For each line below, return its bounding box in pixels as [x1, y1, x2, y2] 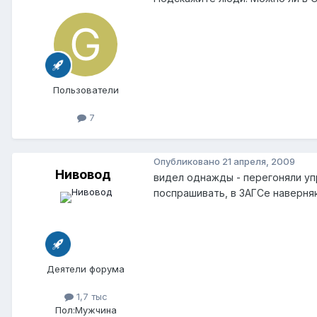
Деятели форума [47, 263, 125, 275]
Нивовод [54, 167, 111, 183]
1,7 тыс [73, 291, 108, 303]
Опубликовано [154, 155, 222, 167]
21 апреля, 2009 [222, 155, 295, 167]
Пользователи [52, 84, 119, 96]
